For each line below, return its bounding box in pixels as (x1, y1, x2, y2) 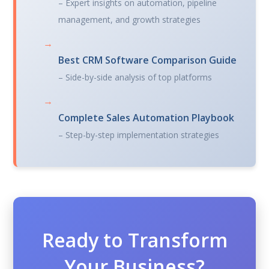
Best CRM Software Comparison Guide (58, 53, 237, 67)
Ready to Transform (41, 226, 228, 253)
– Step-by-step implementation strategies (58, 128, 220, 141)
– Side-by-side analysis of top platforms (58, 71, 213, 83)
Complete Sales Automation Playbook (58, 110, 235, 124)
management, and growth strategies (58, 13, 201, 25)
